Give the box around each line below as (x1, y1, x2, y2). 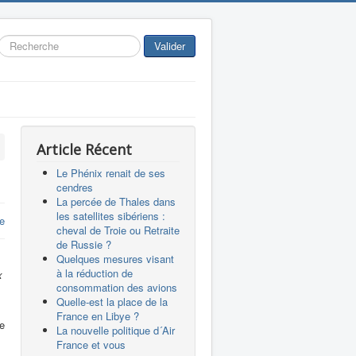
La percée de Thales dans (56, 194, 176, 209)
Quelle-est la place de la (56, 294, 168, 309)
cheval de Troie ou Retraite (56, 222, 180, 238)
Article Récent (37, 140, 132, 159)
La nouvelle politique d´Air (56, 323, 175, 338)
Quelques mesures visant (56, 251, 174, 266)
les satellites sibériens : (56, 208, 165, 223)
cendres (56, 180, 93, 195)
